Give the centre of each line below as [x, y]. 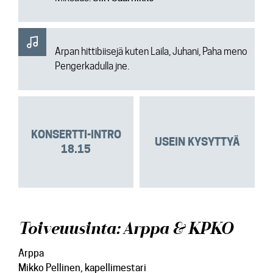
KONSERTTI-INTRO [76, 134]
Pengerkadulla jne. [93, 66]
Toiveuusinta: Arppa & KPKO [126, 229]
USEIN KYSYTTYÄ [197, 142]
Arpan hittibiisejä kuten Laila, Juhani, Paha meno [151, 51]
